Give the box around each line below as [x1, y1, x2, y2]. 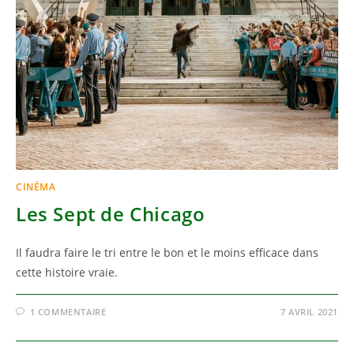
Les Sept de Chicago [16, 201, 205, 227]
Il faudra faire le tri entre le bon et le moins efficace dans [16, 245, 318, 260]
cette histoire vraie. [16, 265, 118, 280]
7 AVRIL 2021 [280, 306, 338, 318]
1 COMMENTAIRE [29, 306, 107, 318]
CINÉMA [16, 180, 56, 194]
